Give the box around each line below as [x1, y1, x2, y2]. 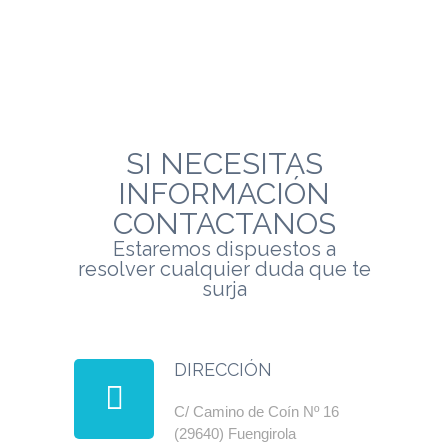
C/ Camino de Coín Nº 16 [174, 403, 339, 420]
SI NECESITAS [125, 146, 323, 181]
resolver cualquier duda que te [77, 257, 371, 281]
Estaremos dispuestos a [112, 237, 336, 261]
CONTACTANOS [112, 206, 336, 241]
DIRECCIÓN [174, 359, 272, 380]
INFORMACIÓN [118, 176, 330, 211]
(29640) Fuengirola [174, 425, 296, 442]
